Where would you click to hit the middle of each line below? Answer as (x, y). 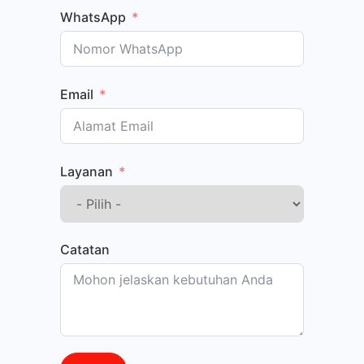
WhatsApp (93, 17)
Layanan (87, 171)
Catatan (85, 250)
